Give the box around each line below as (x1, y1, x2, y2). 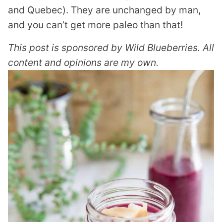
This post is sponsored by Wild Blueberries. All (8, 42, 214, 54)
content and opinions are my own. (8, 56, 159, 68)
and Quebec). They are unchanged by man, (8, 4, 201, 16)
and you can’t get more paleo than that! (8, 19, 183, 31)
